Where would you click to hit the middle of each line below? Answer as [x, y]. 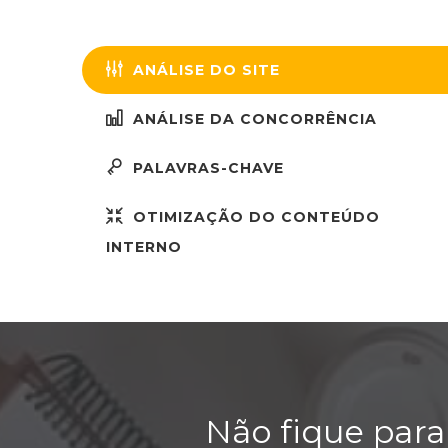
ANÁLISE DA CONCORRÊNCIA [252, 119]
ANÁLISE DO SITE [204, 70]
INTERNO [144, 247]
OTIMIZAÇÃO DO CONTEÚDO [254, 217]
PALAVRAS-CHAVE [206, 168]
